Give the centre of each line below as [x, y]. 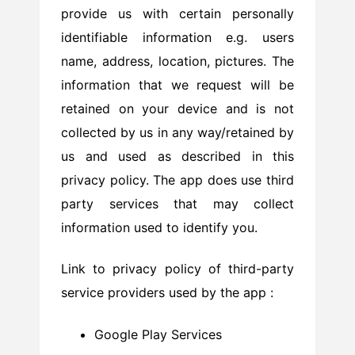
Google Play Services [158, 335]
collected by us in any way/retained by [177, 132]
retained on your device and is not [177, 108]
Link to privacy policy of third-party [177, 269]
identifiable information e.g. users [177, 37]
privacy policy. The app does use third [177, 179]
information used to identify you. [161, 227]
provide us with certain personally [177, 13]
